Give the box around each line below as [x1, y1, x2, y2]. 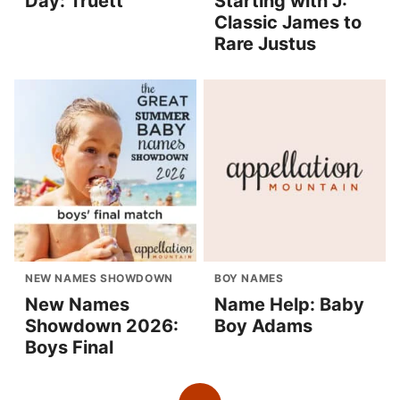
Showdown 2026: [25, 314, 179, 337]
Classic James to [214, 11, 362, 33]
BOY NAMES [214, 271, 284, 285]
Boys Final [25, 336, 113, 358]
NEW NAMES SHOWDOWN [25, 271, 173, 285]
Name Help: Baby [214, 293, 364, 315]
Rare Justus [214, 32, 316, 54]
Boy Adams [214, 314, 312, 337]
